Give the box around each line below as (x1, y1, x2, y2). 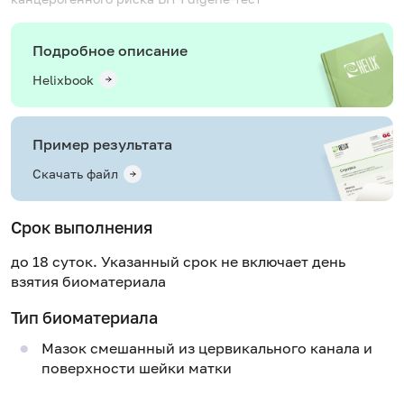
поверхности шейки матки (41, 359, 232, 378)
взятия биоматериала (11, 271, 166, 290)
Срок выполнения (11, 217, 152, 238)
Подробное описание (32, 41, 188, 60)
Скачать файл (32, 166, 118, 182)
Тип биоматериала (11, 307, 158, 327)
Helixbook (32, 71, 94, 87)
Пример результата (32, 134, 172, 153)
